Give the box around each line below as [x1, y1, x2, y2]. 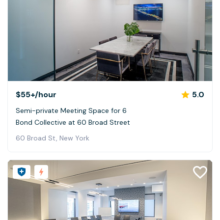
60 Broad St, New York [16, 133, 89, 142]
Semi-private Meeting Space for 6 [16, 106, 127, 115]
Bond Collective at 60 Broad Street [16, 117, 130, 127]
